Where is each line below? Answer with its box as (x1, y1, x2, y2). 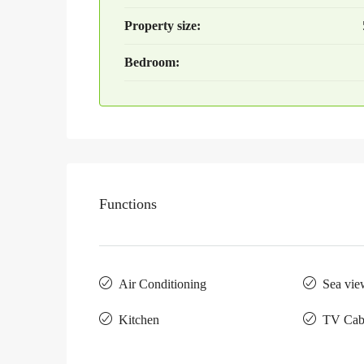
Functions (99, 195, 157, 212)
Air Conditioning (119, 276, 206, 291)
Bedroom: (124, 54, 180, 69)
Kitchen (119, 312, 159, 327)
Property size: (124, 18, 201, 32)
